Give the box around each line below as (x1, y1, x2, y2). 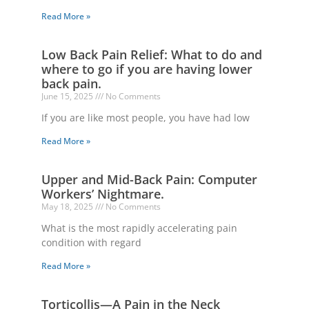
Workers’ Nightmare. (41, 186, 164, 203)
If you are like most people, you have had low (41, 111, 250, 125)
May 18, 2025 (41, 201, 95, 213)
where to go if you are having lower (41, 61, 252, 78)
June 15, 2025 (41, 90, 95, 103)
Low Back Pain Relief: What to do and (41, 46, 262, 63)
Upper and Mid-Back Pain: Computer (41, 171, 257, 188)
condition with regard (41, 236, 141, 250)
